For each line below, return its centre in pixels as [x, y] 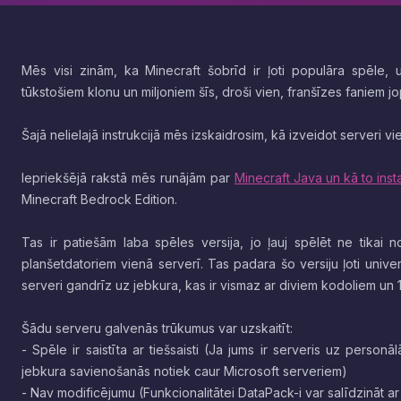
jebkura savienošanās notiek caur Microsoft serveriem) [184, 371]
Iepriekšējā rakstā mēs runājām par [128, 178]
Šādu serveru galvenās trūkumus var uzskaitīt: [157, 328]
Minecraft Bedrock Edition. [99, 199]
